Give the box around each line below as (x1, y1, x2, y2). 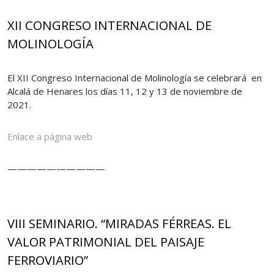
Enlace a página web (7, 130, 92, 143)
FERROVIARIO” (7, 251, 88, 268)
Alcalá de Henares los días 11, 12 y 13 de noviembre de (7, 84, 242, 97)
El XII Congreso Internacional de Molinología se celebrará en (7, 71, 262, 84)
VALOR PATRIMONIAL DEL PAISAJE (7, 232, 204, 250)
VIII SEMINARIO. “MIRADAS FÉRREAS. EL (7, 214, 231, 232)
